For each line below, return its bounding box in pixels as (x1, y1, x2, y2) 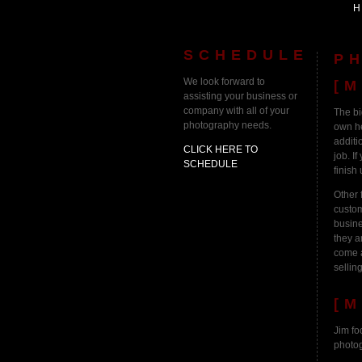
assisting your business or (183, 90, 297, 102)
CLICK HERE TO (183, 143, 258, 155)
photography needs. (183, 119, 271, 131)
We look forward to (183, 75, 265, 87)
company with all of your (183, 104, 289, 116)
